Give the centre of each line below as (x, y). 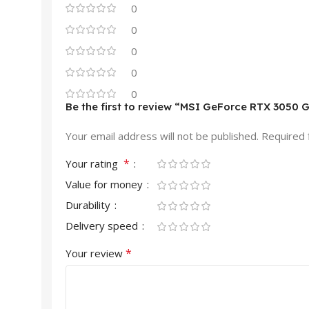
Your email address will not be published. (162, 136)
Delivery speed (103, 226)
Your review (96, 253)
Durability (89, 205)
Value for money (106, 184)
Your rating (94, 163)
